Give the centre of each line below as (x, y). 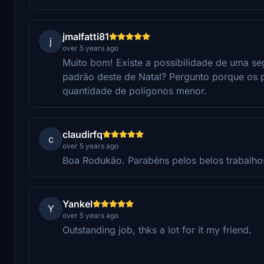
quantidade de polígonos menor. (135, 90)
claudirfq (82, 134)
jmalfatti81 (86, 36)
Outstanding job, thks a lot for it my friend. (157, 230)
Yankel (77, 204)
